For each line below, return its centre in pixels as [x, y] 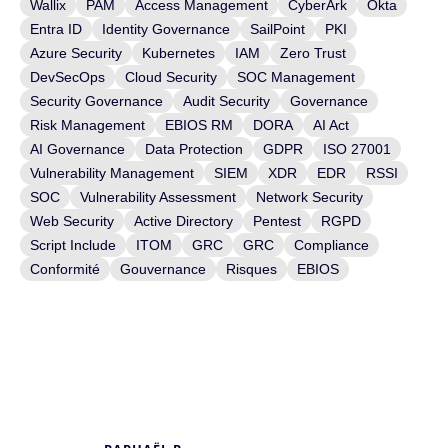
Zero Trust [313, 53]
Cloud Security [171, 77]
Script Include [73, 245]
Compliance [331, 245]
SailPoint [277, 29]
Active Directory [183, 221]
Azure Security [76, 53]
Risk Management [87, 125]
